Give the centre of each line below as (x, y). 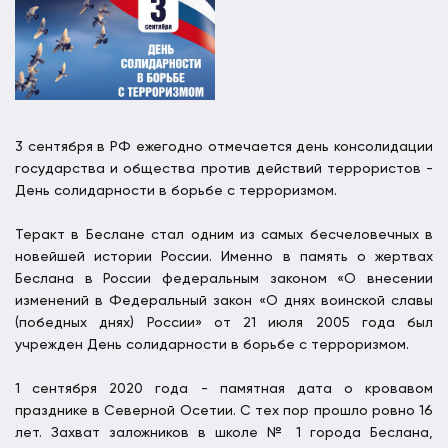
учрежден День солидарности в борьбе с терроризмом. (212, 345)
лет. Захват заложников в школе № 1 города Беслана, (224, 433)
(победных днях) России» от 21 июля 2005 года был (224, 323)
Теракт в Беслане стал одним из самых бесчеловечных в (224, 235)
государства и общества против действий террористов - (224, 169)
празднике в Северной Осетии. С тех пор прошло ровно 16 (224, 411)
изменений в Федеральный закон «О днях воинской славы (224, 301)
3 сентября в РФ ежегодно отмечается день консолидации (224, 147)
